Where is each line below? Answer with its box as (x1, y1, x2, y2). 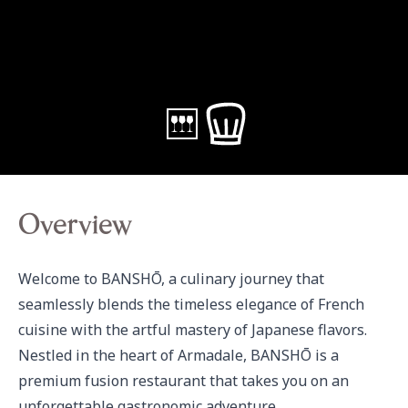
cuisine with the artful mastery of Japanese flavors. (18, 320, 367, 340)
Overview (18, 214, 131, 241)
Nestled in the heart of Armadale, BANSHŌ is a (18, 345, 339, 365)
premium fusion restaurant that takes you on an (18, 371, 349, 391)
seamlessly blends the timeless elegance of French (18, 294, 364, 314)
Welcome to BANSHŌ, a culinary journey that (18, 269, 324, 289)
